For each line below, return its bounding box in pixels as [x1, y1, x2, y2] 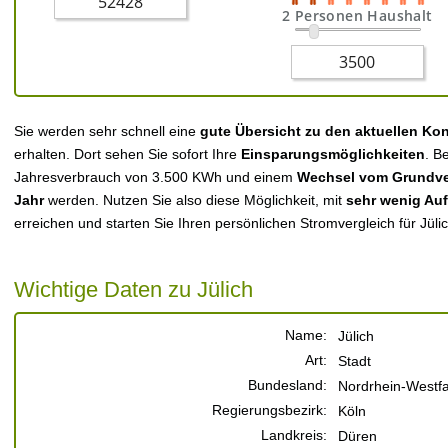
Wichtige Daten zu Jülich [14, 277, 253, 302]
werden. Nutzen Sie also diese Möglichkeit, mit [48, 192, 346, 208]
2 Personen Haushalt [281, 6, 433, 25]
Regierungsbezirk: [212, 402, 327, 418]
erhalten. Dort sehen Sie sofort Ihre [14, 146, 241, 162]
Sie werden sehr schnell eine [14, 123, 200, 139]
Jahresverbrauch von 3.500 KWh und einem [14, 169, 297, 185]
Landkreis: [261, 427, 327, 443]
